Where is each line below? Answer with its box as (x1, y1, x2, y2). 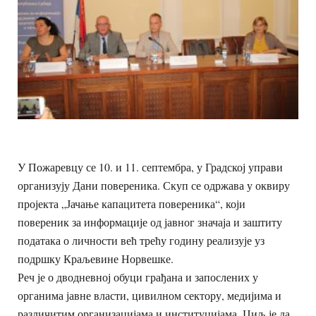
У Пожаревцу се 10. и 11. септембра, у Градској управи (18, 159, 283, 174)
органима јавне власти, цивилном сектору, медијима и (18, 287, 281, 303)
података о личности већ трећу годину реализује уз (18, 232, 265, 248)
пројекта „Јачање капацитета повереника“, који (18, 195, 245, 211)
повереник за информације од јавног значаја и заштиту (18, 214, 282, 229)
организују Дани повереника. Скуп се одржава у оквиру (18, 177, 290, 193)
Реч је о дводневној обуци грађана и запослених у (18, 269, 258, 284)
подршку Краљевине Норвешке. (18, 250, 174, 266)
